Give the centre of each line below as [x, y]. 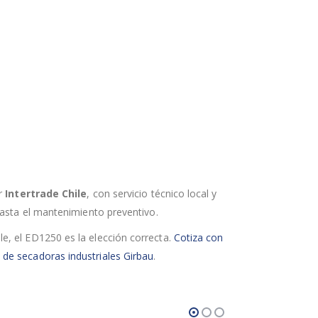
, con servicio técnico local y [152, 193]
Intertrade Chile [46, 193]
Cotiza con [198, 237]
